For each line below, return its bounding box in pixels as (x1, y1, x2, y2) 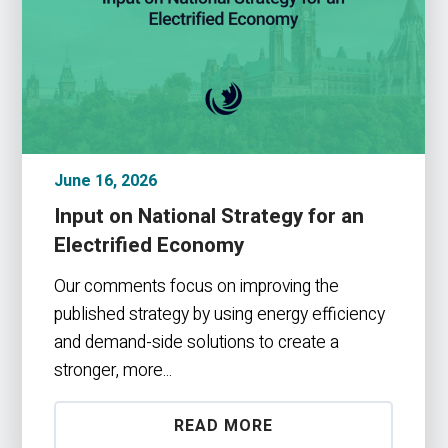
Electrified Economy (54, 230, 245, 261)
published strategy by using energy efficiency (54, 301, 386, 327)
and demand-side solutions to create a (54, 329, 340, 355)
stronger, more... (54, 357, 173, 383)
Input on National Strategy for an (54, 201, 365, 232)
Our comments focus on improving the (54, 273, 340, 299)
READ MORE (174, 413, 274, 438)
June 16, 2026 (54, 169, 158, 193)
